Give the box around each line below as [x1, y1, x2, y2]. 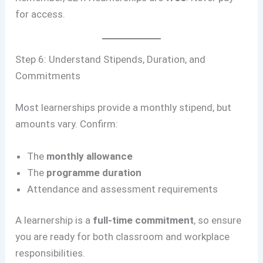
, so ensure [194, 214, 242, 227]
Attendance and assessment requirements [27, 183, 218, 195]
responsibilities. [15, 247, 86, 259]
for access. [15, 8, 66, 20]
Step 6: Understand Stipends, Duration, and [15, 53, 206, 66]
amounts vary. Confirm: [15, 117, 119, 130]
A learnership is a [15, 214, 93, 227]
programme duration [46, 166, 142, 178]
